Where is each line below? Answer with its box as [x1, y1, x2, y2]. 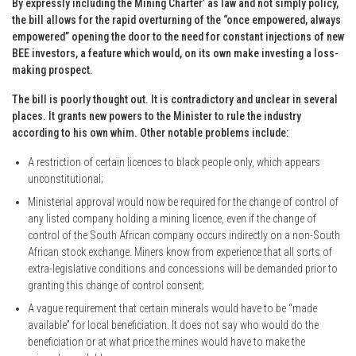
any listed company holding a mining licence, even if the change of [28, 211, 316, 225]
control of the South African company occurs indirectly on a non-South [28, 228, 340, 242]
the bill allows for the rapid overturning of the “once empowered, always [12, 13, 341, 26]
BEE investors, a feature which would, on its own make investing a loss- [12, 46, 339, 60]
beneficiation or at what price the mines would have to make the [28, 335, 305, 348]
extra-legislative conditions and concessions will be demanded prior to [28, 261, 338, 275]
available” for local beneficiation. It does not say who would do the [28, 318, 319, 331]
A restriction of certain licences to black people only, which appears [28, 155, 320, 168]
